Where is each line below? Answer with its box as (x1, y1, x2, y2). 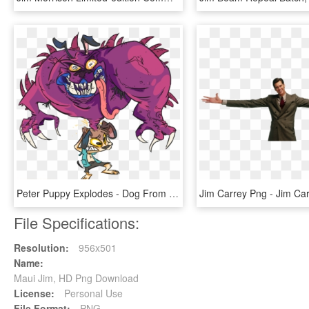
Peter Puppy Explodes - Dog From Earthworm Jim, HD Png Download (169, 186, 179, 200)
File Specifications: (14, 212, 139, 233)
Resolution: (14, 241, 69, 255)
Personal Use (61, 286, 123, 300)
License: (14, 286, 54, 300)
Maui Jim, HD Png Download (14, 271, 139, 285)
